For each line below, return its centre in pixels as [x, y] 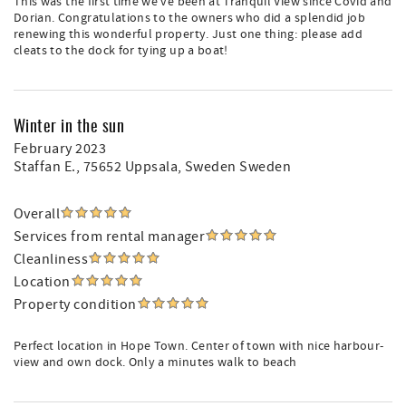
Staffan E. [45, 167]
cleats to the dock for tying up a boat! [121, 51]
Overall [37, 214]
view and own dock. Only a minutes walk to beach [155, 362]
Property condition [75, 304]
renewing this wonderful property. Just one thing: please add [188, 34]
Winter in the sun [69, 125]
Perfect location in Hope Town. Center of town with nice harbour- [199, 346]
